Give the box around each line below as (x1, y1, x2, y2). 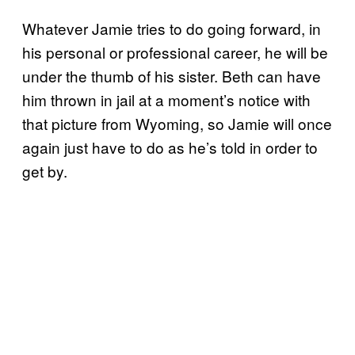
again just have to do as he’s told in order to (22, 136, 318, 158)
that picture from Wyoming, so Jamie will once (22, 112, 332, 134)
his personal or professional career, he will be (22, 40, 328, 63)
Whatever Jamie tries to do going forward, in (22, 17, 321, 39)
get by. (22, 159, 67, 181)
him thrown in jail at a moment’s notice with (22, 88, 311, 110)
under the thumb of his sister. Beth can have (22, 64, 321, 86)
